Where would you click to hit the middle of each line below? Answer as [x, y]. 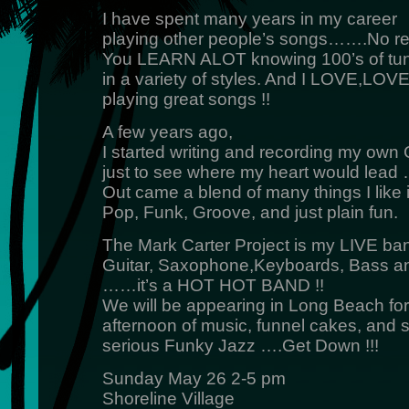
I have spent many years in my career [249, 19]
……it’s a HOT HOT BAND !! [213, 285]
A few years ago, [167, 132]
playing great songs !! [186, 99]
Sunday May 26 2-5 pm [194, 378]
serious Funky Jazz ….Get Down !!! [240, 346]
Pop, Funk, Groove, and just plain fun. [250, 212]
